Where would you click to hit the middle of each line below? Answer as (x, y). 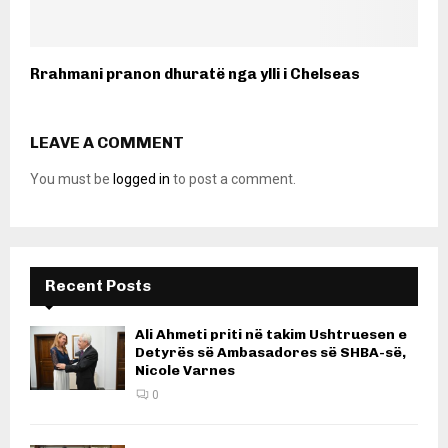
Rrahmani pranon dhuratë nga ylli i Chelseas (195, 74)
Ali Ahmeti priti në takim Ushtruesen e (271, 335)
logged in (141, 179)
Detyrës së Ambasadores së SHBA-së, (270, 353)
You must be (71, 179)
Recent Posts (98, 286)
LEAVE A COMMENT (107, 143)
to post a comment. (233, 179)
